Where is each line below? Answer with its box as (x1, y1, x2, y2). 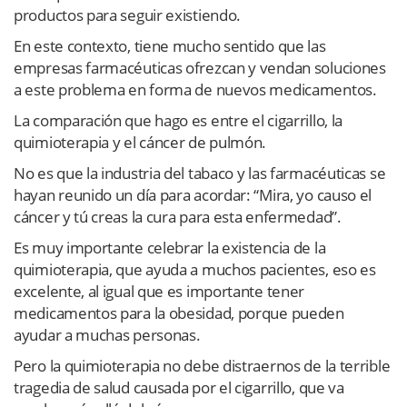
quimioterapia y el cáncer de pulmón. (14, 132, 267, 154)
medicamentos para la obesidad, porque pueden (14, 303, 344, 324)
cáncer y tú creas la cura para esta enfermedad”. (14, 206, 342, 228)
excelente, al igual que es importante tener (14, 281, 305, 303)
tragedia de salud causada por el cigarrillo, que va (14, 377, 344, 399)
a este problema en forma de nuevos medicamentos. (14, 79, 377, 101)
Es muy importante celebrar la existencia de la (14, 237, 326, 259)
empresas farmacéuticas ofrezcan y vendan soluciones (14, 57, 386, 79)
